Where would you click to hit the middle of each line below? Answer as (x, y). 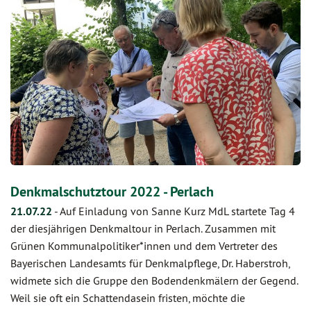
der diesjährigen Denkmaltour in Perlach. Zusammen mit (143, 228)
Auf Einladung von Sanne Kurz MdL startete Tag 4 (177, 211)
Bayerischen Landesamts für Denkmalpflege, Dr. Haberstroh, (150, 263)
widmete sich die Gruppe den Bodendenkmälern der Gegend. (154, 280)
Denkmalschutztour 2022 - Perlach (112, 191)
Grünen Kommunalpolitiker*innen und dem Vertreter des (144, 245)
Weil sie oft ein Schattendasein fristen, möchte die (128, 297)
